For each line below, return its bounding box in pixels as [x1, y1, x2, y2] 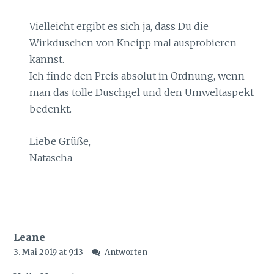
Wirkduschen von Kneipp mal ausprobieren [29, 37, 237, 50]
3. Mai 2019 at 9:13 [13, 247, 86, 258]
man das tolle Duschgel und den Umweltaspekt [29, 86, 254, 99]
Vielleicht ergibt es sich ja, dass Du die [29, 20, 209, 33]
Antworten [104, 247, 147, 258]
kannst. [29, 53, 64, 66]
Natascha [29, 151, 72, 164]
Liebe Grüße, [29, 135, 91, 147]
